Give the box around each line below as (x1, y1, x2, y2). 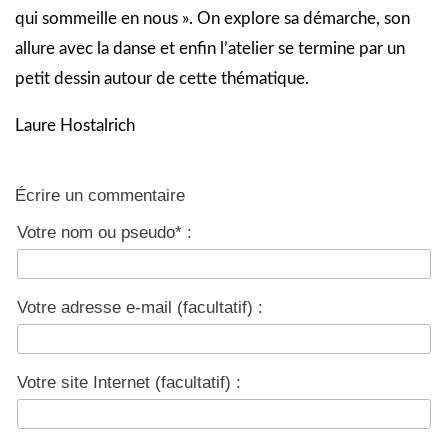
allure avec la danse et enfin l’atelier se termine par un (15, 40, 405, 58)
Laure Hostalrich (15, 117, 135, 135)
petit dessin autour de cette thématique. (15, 70, 309, 88)
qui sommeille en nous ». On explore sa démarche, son (15, 10, 410, 28)
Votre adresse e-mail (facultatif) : (17, 298, 263, 318)
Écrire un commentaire (15, 186, 185, 206)
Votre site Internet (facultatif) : (17, 373, 241, 393)
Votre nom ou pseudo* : (17, 223, 192, 243)
